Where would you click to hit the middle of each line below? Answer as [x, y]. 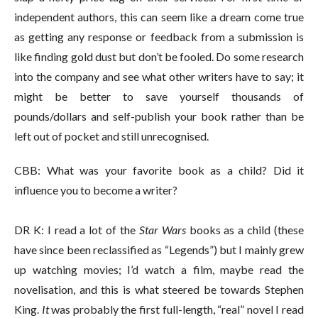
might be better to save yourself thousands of [159, 96]
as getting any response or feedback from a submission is [159, 36]
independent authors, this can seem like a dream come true [159, 16]
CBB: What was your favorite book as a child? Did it [159, 170]
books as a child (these [245, 229]
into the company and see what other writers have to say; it [159, 76]
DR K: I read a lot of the [77, 229]
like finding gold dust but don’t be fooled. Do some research [159, 56]
